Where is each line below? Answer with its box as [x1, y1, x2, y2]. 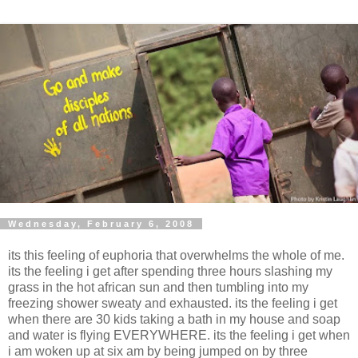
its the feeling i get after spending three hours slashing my [8, 264, 332, 278]
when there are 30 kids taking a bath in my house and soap [8, 312, 340, 326]
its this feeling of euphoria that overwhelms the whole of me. [8, 248, 344, 262]
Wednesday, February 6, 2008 [8, 219, 194, 229]
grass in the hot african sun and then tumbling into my [8, 280, 308, 294]
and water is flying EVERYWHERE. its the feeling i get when [8, 328, 350, 342]
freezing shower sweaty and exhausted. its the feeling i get [8, 296, 337, 310]
